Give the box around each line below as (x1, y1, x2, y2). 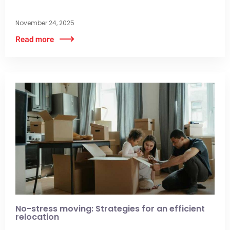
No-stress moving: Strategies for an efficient (15, 202, 205, 215)
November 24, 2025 (15, 18, 74, 27)
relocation (15, 210, 59, 223)
